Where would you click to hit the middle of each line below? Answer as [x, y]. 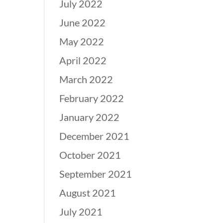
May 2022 [82, 41]
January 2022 [90, 117]
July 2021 [81, 212]
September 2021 [96, 174]
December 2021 [95, 136]
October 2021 [90, 155]
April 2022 [83, 60]
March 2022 [86, 79]
